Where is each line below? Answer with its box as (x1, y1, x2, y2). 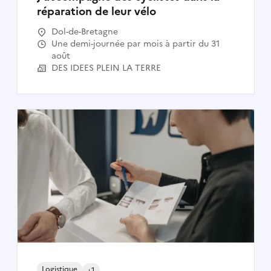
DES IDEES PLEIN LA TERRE (51, 61, 161, 74)
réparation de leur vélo (36, 2, 156, 19)
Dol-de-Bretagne (51, 25, 118, 38)
